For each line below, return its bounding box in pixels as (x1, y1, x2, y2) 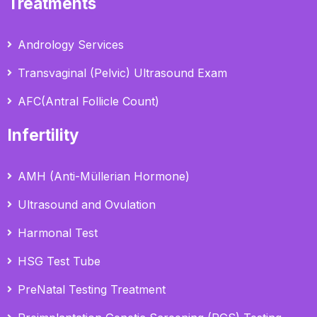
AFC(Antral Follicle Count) (18, 94, 160, 109)
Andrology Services (18, 38, 125, 52)
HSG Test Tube (18, 254, 101, 269)
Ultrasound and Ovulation (18, 197, 156, 212)
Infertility (8, 125, 79, 145)
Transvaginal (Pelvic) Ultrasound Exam (18, 66, 228, 81)
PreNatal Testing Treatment (18, 282, 166, 297)
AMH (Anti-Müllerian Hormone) (18, 169, 190, 184)
